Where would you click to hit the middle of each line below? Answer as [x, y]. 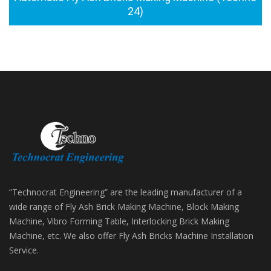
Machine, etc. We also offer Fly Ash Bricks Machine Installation [131, 236]
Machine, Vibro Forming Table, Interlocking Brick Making [119, 221]
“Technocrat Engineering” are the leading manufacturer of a [126, 192]
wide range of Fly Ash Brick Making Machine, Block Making [124, 207]
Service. [24, 250]
